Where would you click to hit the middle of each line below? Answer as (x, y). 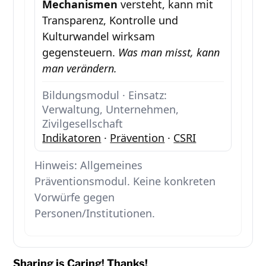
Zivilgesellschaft (83, 124)
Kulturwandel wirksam (99, 37)
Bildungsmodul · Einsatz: (105, 95)
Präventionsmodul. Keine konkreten (125, 181)
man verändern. (80, 69)
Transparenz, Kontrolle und (110, 20)
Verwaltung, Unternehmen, (111, 110)
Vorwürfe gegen (75, 197)
